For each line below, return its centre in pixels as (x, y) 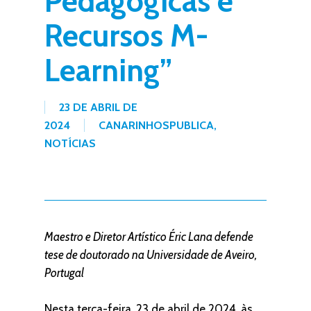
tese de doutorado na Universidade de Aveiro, (151, 255)
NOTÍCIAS (70, 143)
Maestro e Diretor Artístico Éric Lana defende (149, 237)
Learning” (108, 70)
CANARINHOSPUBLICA (156, 125)
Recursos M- (126, 35)
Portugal (64, 273)
